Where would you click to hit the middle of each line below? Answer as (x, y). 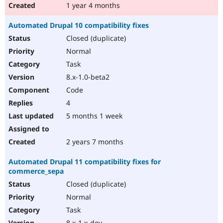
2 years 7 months (94, 142)
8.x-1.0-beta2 (87, 77)
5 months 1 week (93, 116)
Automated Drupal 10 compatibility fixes (79, 25)
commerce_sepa (36, 171)
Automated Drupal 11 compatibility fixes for (85, 162)
